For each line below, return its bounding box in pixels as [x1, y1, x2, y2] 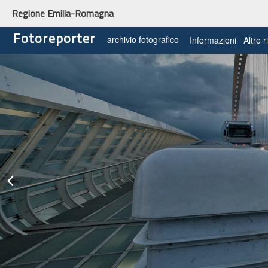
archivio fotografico [107, 33, 179, 45]
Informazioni [190, 33, 237, 46]
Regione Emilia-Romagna [12, 6, 114, 20]
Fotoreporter [13, 28, 96, 48]
